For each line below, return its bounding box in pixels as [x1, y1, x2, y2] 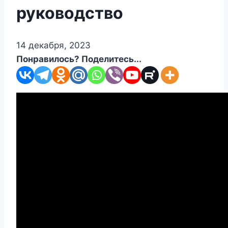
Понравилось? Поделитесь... [16, 54, 141, 65]
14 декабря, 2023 [16, 40, 91, 51]
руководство [16, 3, 123, 23]
